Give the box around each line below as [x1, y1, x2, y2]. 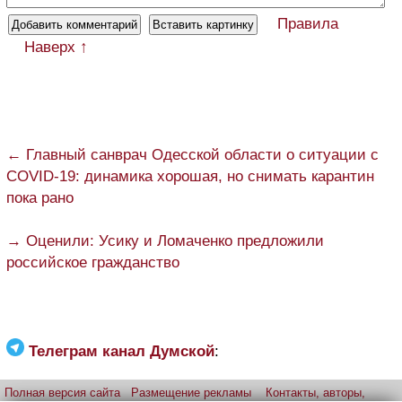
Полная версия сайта [4, 385, 120, 399]
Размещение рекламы [131, 385, 251, 399]
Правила [277, 14, 338, 32]
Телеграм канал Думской [29, 342, 214, 360]
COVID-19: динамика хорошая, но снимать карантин [6, 167, 374, 185]
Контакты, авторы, [266, 385, 365, 399]
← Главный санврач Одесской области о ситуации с [6, 145, 379, 163]
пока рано [6, 188, 74, 206]
